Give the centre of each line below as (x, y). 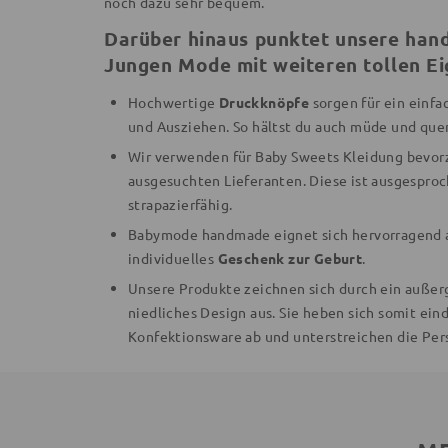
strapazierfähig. (180, 203)
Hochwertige (173, 101)
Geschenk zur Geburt (290, 257)
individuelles (173, 257)
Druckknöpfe (264, 101)
